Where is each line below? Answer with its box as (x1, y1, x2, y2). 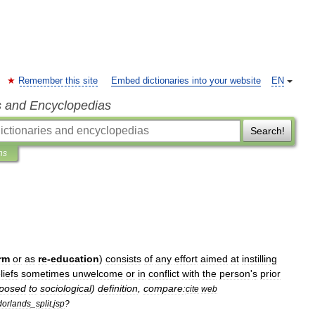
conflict (148, 268, 179, 279)
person (219, 268, 250, 279)
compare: (143, 283, 186, 294)
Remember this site (18, 76, 98, 86)
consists (105, 253, 141, 264)
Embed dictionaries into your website (111, 76, 261, 86)
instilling (242, 253, 277, 264)
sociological (40, 283, 91, 294)
